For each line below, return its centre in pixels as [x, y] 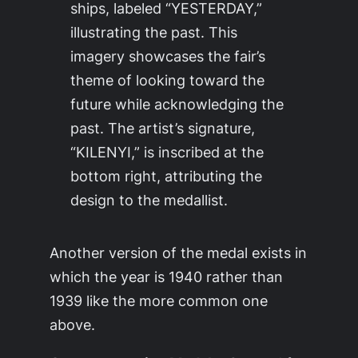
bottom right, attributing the [166, 175]
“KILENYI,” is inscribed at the [167, 151]
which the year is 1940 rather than [167, 276]
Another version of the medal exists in [179, 252]
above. [73, 324]
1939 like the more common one [159, 300]
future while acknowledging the [177, 103]
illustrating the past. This [153, 32]
